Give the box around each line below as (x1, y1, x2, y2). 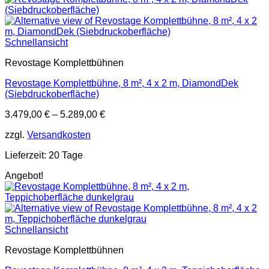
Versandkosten (27, 130, 91, 140)
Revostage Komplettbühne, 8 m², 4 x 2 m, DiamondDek (5, 78, 238, 88)
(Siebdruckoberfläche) (5, 89, 99, 99)
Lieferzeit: (5, 150, 49, 160)
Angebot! (5, 171, 43, 181)
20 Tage (49, 150, 83, 160)
